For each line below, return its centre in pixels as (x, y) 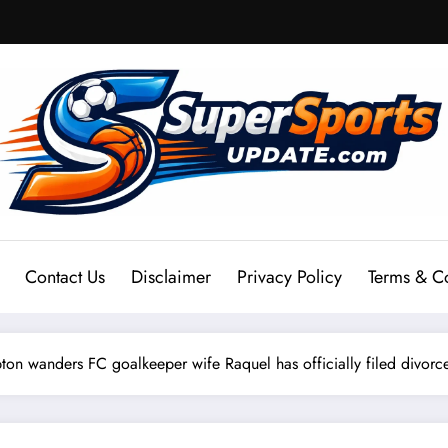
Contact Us (65, 277)
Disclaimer (171, 277)
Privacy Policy (289, 277)
